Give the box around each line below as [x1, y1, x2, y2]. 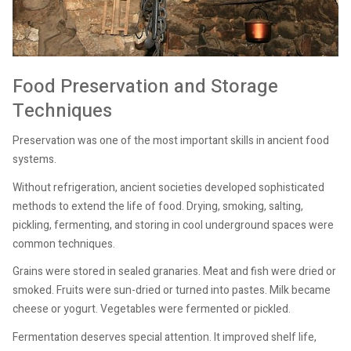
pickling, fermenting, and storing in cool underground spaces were [13, 216, 334, 233]
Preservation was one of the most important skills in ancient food [13, 132, 329, 150]
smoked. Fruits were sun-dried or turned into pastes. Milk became [13, 282, 331, 299]
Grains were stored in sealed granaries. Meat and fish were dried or [13, 263, 336, 280]
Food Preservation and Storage [13, 72, 278, 100]
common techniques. [13, 235, 115, 252]
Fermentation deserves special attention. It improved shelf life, [13, 328, 317, 346]
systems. [13, 151, 56, 168]
